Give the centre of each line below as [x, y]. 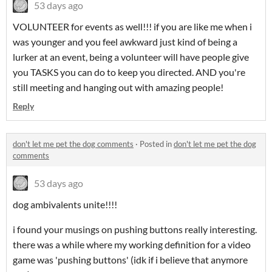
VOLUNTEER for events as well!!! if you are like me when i [132, 27]
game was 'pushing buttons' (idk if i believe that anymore [130, 260]
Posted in [157, 144]
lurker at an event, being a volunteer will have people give [131, 57]
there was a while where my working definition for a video [132, 245]
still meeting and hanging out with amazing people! [118, 87]
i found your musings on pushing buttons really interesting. [135, 229]
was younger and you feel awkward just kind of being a [125, 42]
